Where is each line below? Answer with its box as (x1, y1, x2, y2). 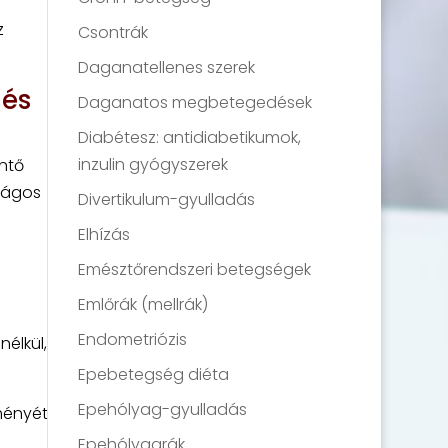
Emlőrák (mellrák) (78, 293, 209, 316)
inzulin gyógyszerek (78, 153, 229, 176)
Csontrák (78, 21, 149, 44)
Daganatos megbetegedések (78, 91, 313, 114)
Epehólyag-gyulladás (78, 398, 248, 421)
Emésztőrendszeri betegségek (78, 258, 312, 281)
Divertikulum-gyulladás (78, 188, 256, 211)
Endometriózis (78, 328, 188, 351)
